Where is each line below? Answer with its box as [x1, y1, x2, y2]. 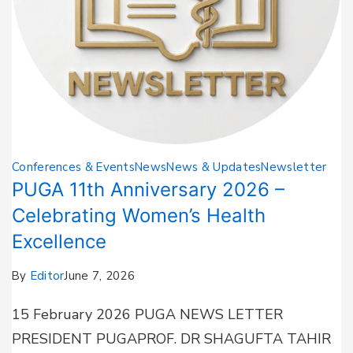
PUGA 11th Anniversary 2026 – [12, 178, 284, 202]
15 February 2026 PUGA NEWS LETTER [12, 305, 283, 325]
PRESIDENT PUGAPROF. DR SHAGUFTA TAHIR [12, 329, 331, 349]
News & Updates [166, 159, 262, 176]
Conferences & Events [12, 159, 135, 176]
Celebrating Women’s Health [12, 204, 266, 228]
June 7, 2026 [64, 268, 136, 284]
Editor [30, 268, 65, 284]
